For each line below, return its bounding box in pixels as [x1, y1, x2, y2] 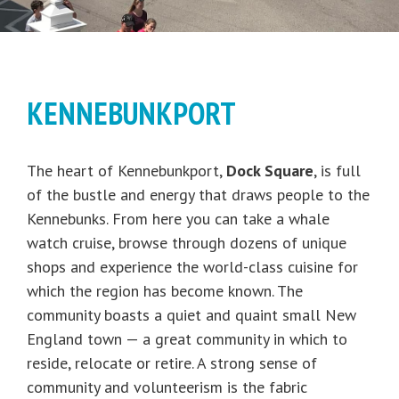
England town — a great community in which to [27, 329, 347, 350]
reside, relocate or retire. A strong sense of [27, 353, 317, 374]
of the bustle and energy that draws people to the [27, 184, 370, 206]
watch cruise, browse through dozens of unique [27, 232, 346, 254]
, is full [313, 160, 361, 182]
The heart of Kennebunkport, [27, 160, 226, 182]
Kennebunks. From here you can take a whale [27, 208, 330, 230]
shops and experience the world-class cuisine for [27, 256, 358, 278]
